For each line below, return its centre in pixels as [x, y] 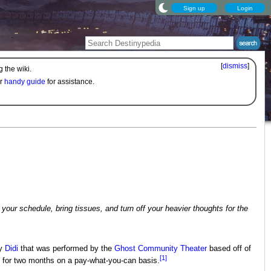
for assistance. [70, 82]
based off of [229, 249]
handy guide [25, 82]
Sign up [194, 8]
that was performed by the [66, 249]
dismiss [235, 66]
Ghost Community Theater [160, 249]
